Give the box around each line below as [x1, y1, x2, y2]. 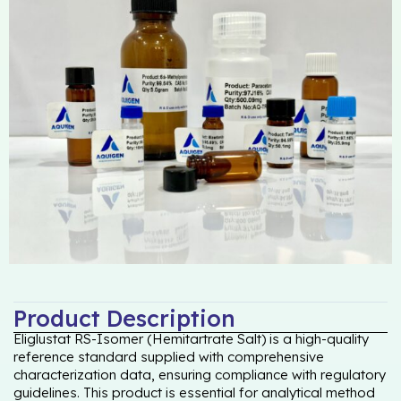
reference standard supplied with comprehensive [13, 347, 324, 365]
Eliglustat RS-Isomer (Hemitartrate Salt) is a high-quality [13, 329, 369, 347]
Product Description [13, 304, 235, 333]
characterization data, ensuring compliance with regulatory [13, 365, 386, 383]
